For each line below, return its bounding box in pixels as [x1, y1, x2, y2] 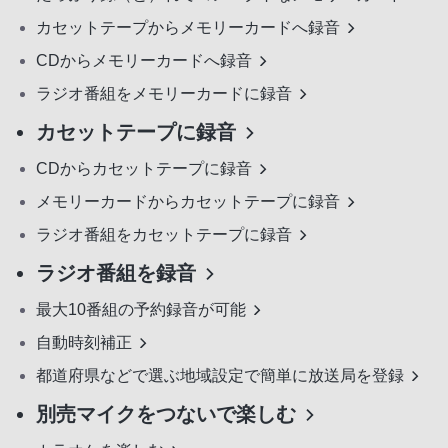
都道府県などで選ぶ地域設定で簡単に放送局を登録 [36, 367, 404, 385]
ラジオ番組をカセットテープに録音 [36, 226, 292, 244]
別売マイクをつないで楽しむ [36, 403, 296, 426]
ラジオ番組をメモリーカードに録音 [36, 85, 292, 103]
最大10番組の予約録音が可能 [36, 301, 246, 319]
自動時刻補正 [36, 334, 132, 352]
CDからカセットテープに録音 [36, 160, 252, 178]
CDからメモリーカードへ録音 [36, 52, 252, 70]
